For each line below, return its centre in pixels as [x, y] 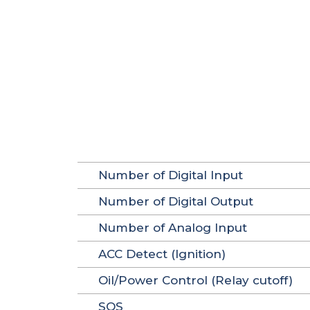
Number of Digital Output [176, 201]
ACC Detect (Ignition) [162, 254]
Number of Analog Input [173, 228]
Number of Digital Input [171, 175]
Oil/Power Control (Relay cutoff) [195, 280]
